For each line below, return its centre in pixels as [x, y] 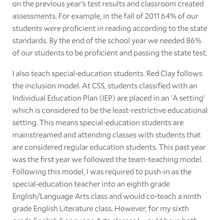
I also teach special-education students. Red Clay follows [107, 73]
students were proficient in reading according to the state [110, 28]
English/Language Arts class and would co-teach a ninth [107, 195]
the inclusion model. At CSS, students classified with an [105, 85]
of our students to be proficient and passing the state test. [110, 53]
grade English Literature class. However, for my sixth [100, 208]
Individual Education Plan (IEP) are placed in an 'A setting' [108, 97]
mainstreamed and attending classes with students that [106, 134]
